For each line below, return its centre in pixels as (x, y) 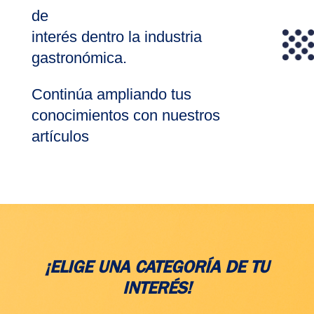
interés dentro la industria (116, 37)
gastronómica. (79, 58)
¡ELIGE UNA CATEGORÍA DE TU (157, 269)
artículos (60, 136)
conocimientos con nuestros (125, 115)
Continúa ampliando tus (111, 94)
